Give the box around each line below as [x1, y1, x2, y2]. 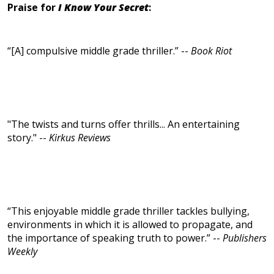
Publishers [223, 231, 267, 245]
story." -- [7, 131, 49, 145]
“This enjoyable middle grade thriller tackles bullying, [7, 204, 250, 218]
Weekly [7, 245, 37, 259]
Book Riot [191, 44, 232, 58]
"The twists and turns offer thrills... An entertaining [7, 117, 240, 131]
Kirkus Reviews [49, 131, 111, 145]
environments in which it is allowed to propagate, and [7, 218, 253, 232]
